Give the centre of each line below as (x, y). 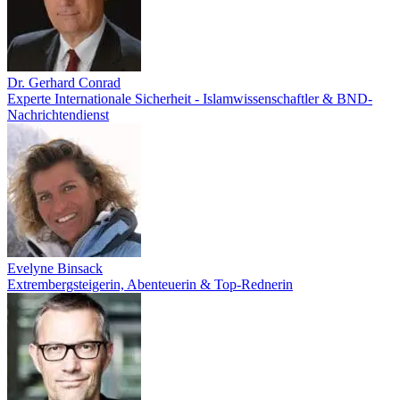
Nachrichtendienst (58, 115)
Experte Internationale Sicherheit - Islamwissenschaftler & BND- (190, 99)
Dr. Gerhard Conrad (64, 83)
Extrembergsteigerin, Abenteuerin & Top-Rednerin (150, 284)
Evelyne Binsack (55, 268)
